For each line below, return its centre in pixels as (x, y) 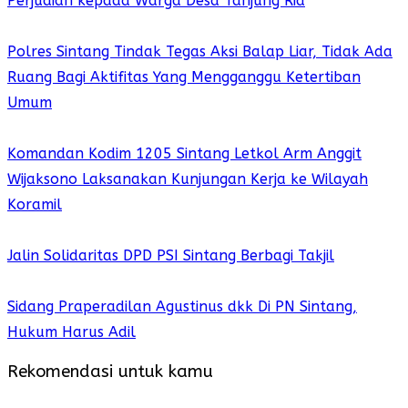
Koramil (35, 205)
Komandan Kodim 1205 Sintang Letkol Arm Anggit (184, 154)
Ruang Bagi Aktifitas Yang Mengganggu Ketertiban (184, 77)
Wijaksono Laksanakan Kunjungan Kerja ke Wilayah (188, 179)
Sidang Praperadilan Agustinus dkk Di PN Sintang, (182, 307)
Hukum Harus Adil (71, 332)
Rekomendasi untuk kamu (110, 371)
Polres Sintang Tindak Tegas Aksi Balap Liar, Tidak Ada (200, 52)
